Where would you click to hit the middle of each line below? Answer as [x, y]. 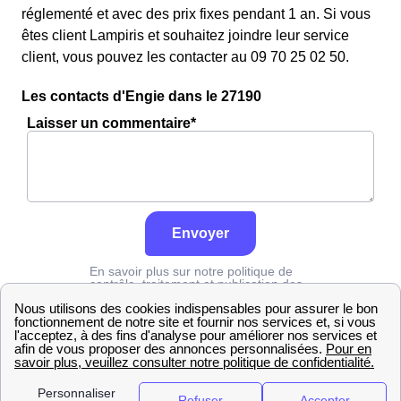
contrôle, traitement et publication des [196, 284]
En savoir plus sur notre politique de [191, 271]
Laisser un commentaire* [111, 123]
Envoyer [200, 233]
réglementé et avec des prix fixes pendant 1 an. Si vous [196, 14]
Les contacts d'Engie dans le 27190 [141, 96]
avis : [106, 296]
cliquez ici [150, 296]
